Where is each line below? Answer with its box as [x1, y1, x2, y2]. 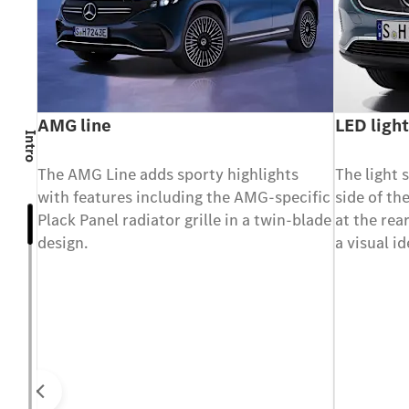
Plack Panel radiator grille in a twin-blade [37, 209, 331, 230]
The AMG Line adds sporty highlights [37, 163, 299, 184]
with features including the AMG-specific [37, 186, 330, 207]
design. [37, 232, 88, 253]
